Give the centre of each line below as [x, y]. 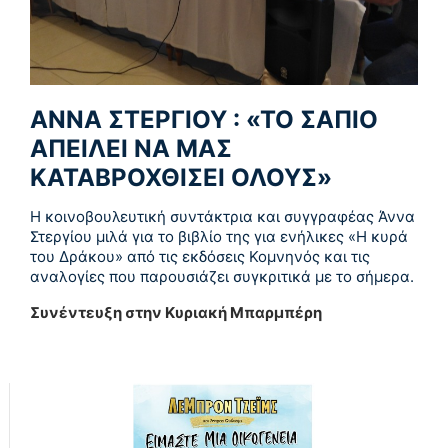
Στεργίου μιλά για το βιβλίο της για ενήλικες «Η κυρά [219, 237]
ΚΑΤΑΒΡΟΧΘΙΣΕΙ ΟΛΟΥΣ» [181, 178]
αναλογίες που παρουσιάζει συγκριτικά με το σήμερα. [222, 277]
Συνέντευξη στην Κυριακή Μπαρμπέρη [176, 313]
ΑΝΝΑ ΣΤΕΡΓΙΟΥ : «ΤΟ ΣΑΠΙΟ [204, 120]
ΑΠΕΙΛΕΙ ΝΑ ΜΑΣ [131, 149]
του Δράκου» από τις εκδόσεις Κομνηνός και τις [200, 257]
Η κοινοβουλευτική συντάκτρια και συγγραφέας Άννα [222, 217]
